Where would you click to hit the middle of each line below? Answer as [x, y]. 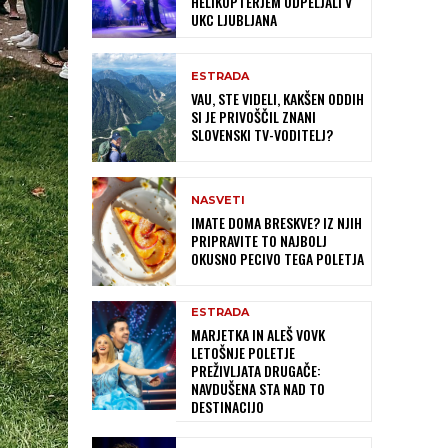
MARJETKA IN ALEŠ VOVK [258, 335]
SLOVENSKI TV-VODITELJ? [262, 134]
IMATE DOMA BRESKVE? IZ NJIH [276, 222]
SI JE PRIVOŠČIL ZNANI [253, 116]
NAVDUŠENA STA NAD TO [258, 389]
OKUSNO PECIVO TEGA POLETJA [277, 258]
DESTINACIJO [227, 407]
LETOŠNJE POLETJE [243, 353]
